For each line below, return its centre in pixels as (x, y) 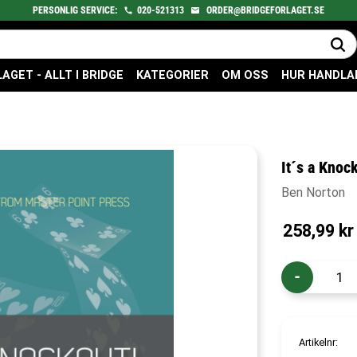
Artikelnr (318, 342)
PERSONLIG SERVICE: (76, 10)
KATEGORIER (172, 75)
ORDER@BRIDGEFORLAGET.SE (265, 10)
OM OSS (245, 75)
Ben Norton (314, 192)
